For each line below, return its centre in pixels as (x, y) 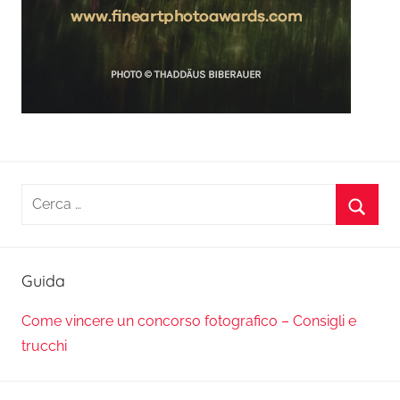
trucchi (44, 346)
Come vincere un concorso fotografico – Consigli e (189, 321)
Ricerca (45, 195)
